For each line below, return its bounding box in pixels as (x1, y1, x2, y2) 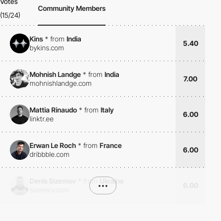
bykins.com (30, 43, 64, 52)
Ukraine (100, 177, 124, 185)
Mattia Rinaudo (30, 106, 77, 114)
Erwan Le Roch (30, 141, 76, 150)
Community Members (38, 3, 106, 12)
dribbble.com (30, 150, 70, 159)
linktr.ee (30, 114, 54, 123)
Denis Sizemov (30, 177, 76, 185)
